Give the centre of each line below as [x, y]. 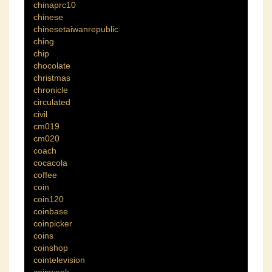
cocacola [50, 163]
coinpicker [53, 224]
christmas [52, 78]
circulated [52, 102]
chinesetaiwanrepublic [76, 29]
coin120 [49, 199]
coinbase [51, 212]
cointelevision [59, 260]
